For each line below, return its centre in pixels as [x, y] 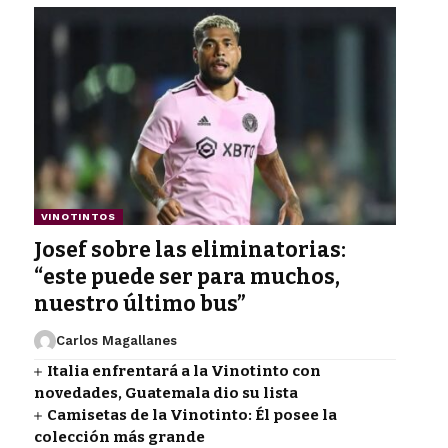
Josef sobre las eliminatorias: [189, 249]
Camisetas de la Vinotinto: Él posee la [192, 414]
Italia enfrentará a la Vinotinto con [184, 370]
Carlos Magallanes [116, 340]
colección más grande [119, 436]
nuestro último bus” [139, 303]
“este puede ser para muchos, [186, 276]
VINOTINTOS [78, 216]
